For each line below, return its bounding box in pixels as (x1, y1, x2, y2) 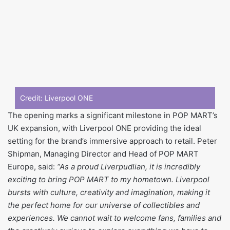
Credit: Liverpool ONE (20, 93, 93, 102)
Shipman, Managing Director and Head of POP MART (8, 148, 199, 159)
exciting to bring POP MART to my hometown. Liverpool (8, 174, 209, 184)
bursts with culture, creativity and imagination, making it (8, 187, 210, 197)
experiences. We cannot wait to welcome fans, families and (8, 213, 221, 223)
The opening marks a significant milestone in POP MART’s (8, 110, 218, 120)
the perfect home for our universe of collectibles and (8, 200, 200, 210)
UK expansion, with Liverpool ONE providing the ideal (8, 123, 201, 133)
